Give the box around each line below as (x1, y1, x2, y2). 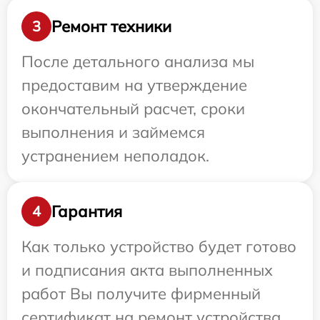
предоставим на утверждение (21, 75, 247, 96)
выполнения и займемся (21, 122, 205, 143)
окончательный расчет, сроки (21, 99, 245, 119)
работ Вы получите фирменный (21, 284, 261, 304)
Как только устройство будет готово (21, 236, 296, 257)
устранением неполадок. (21, 146, 209, 166)
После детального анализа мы (21, 51, 254, 72)
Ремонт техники (51, 16, 171, 36)
